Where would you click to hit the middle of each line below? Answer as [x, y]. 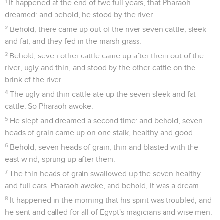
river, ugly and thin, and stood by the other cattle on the [100, 68]
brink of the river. [34, 79]
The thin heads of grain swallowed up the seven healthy [105, 174]
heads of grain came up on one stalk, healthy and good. [100, 132]
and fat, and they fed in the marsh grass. [73, 41]
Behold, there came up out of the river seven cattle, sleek [108, 29]
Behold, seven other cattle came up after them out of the [107, 56]
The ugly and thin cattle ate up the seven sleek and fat [103, 94]
